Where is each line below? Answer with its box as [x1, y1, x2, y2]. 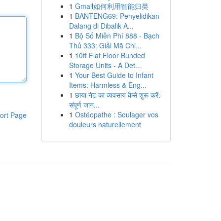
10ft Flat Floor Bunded [74, 50, 145, 60]
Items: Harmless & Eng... [69, 80, 147, 90]
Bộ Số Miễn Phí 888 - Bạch [74, 31, 159, 40]
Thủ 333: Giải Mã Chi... [69, 40, 142, 50]
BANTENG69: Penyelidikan [74, 11, 159, 21]
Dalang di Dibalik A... [69, 21, 134, 31]
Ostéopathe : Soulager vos [74, 110, 158, 119]
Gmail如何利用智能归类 [74, 1, 148, 11]
